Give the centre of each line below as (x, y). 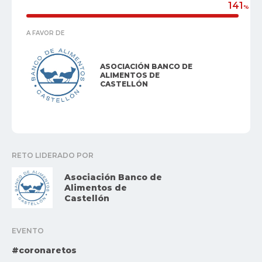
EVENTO (28, 230)
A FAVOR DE (45, 33)
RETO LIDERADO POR (53, 155)
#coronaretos (44, 250)
